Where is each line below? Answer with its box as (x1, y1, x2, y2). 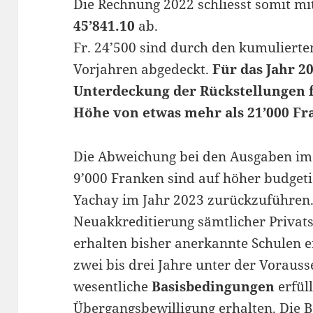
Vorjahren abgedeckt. (73, 60, 213, 79)
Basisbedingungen (152, 277, 279, 296)
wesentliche (73, 277, 152, 296)
